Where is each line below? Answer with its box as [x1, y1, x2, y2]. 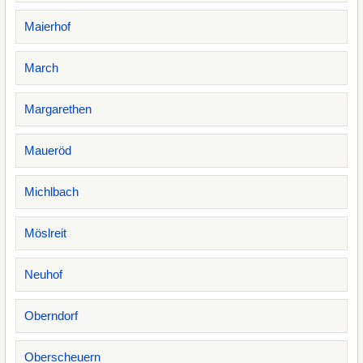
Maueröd [24, 143, 71, 157]
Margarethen [24, 102, 92, 116]
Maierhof [24, 19, 70, 33]
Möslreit [24, 226, 66, 240]
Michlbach [24, 185, 79, 199]
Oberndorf [24, 309, 78, 322]
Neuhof [24, 267, 62, 281]
